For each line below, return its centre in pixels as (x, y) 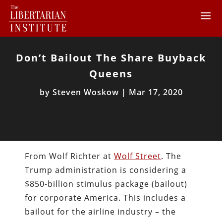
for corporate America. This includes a (106, 198)
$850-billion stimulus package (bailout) (106, 184)
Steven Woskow (85, 92)
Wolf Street (138, 156)
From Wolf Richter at (70, 156)
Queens (111, 74)
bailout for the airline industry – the (101, 212)
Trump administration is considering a (106, 170)
